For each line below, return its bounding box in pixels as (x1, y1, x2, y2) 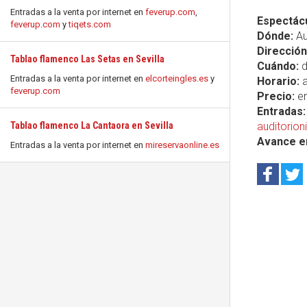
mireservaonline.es (145, 140, 219, 150)
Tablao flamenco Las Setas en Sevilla (10, 53, 164, 64)
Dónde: (257, 29, 293, 42)
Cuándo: (257, 60, 299, 73)
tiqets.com (69, 19, 111, 29)
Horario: (257, 75, 299, 88)
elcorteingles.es (145, 73, 208, 84)
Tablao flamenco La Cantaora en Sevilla (10, 120, 173, 131)
